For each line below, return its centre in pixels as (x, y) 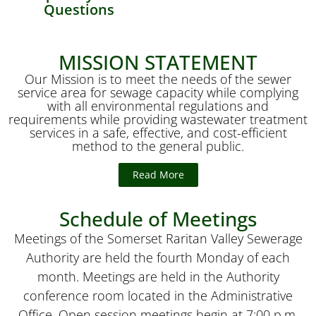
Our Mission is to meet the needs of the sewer (158, 79)
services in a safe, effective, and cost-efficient (158, 133)
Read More (158, 175)
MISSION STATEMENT (158, 62)
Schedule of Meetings (158, 219)
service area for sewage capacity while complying (158, 92)
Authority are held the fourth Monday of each (158, 258)
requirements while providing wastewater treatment (158, 119)
